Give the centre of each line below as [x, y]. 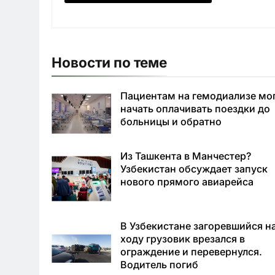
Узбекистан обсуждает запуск [194, 168]
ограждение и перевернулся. [192, 251]
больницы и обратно [171, 122]
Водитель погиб [161, 264]
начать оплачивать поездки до [196, 109]
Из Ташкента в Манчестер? [186, 156]
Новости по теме [109, 63]
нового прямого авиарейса [187, 181]
